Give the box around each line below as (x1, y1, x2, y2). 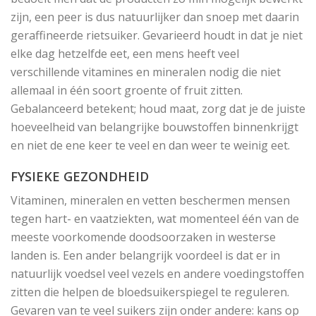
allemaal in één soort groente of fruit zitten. (11, 82, 243, 98)
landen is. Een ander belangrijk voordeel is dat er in (11, 247, 280, 263)
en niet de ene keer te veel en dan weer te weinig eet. (11, 137, 290, 153)
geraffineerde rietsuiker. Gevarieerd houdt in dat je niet (11, 27, 303, 43)
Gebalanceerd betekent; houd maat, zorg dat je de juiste (11, 100, 305, 116)
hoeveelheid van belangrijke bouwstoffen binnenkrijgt (11, 119, 298, 135)
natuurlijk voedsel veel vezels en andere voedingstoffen (11, 265, 304, 281)
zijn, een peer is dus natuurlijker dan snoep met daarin (11, 8, 299, 25)
